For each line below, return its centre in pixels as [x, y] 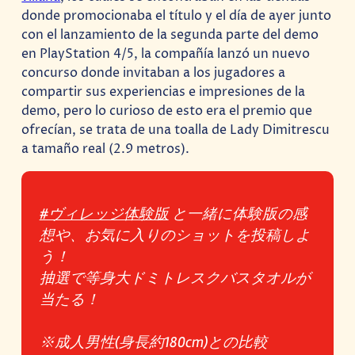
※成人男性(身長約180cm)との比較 [153, 342]
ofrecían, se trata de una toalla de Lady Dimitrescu [176, 130]
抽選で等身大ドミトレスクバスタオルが [175, 278]
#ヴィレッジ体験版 [104, 214]
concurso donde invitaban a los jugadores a [154, 73]
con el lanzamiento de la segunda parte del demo [170, 34]
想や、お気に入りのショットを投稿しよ [175, 235]
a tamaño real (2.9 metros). [106, 149]
